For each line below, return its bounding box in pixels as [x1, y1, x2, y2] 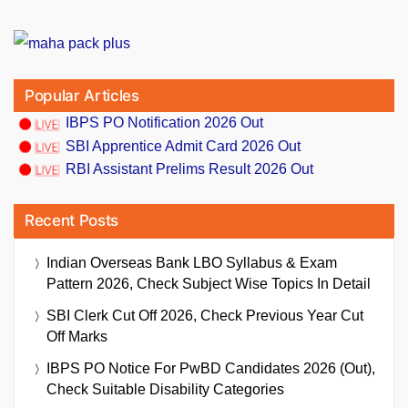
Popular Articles [25, 87, 139, 106]
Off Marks [46, 328, 107, 344]
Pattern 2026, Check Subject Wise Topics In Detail [46, 275, 371, 291]
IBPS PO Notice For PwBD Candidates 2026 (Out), [46, 360, 375, 376]
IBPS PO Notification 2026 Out [66, 115, 263, 131]
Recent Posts [25, 210, 118, 229]
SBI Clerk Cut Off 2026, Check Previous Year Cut [46, 307, 363, 323]
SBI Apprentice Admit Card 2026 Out [66, 138, 301, 154]
